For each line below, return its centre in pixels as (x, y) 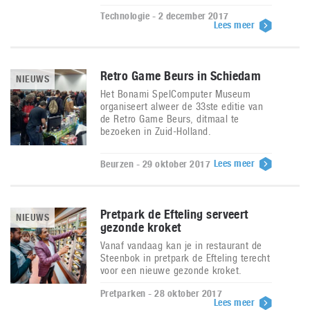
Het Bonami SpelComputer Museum (176, 94)
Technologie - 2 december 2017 (165, 16)
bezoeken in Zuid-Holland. (156, 131)
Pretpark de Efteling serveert (174, 214)
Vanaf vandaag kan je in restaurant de (181, 245)
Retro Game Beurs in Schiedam (181, 76)
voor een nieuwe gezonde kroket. (171, 270)
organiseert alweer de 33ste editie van (182, 106)
